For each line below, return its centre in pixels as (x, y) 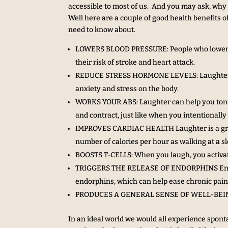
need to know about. (102, 30)
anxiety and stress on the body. (127, 89)
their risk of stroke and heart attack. (135, 62)
